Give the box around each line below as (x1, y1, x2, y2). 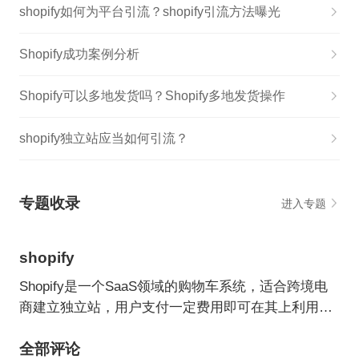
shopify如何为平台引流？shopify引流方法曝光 (18, 5, 280, 19)
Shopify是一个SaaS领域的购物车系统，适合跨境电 (18, 278, 328, 294)
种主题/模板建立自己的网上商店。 (18, 320, 228, 336)
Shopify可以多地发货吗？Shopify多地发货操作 (18, 89, 285, 103)
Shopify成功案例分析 (18, 46, 139, 61)
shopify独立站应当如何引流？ (18, 131, 188, 145)
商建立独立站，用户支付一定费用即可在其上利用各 (18, 299, 333, 315)
